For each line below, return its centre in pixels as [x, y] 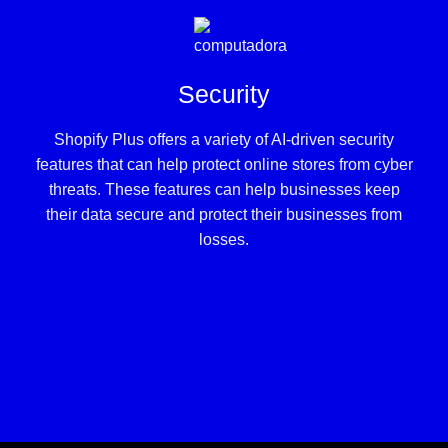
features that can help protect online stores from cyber [224, 164]
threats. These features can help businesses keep [224, 189]
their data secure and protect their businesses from [224, 214]
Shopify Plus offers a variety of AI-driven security [224, 139]
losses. [224, 239]
